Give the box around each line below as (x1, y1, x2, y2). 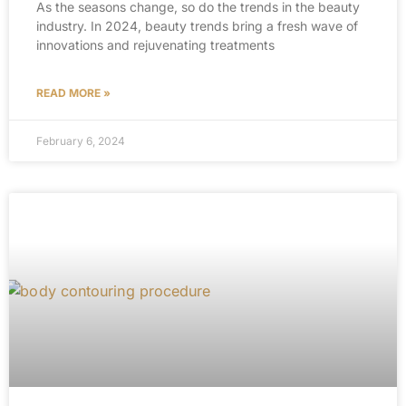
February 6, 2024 (36, 134, 125, 148)
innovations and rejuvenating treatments (36, 37, 275, 53)
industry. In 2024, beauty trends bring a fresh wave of (36, 18, 358, 34)
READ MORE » (36, 86, 111, 100)
